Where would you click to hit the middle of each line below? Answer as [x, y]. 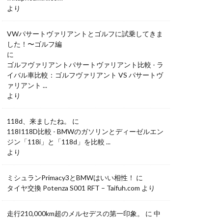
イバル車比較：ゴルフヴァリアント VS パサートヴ [85, 75]
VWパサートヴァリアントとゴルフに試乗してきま [85, 34]
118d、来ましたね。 [39, 121]
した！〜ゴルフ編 [34, 44]
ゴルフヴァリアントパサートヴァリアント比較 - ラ [85, 65]
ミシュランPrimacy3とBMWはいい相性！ [71, 178]
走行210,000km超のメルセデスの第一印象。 [75, 213]
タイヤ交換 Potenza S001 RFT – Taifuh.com [73, 188]
